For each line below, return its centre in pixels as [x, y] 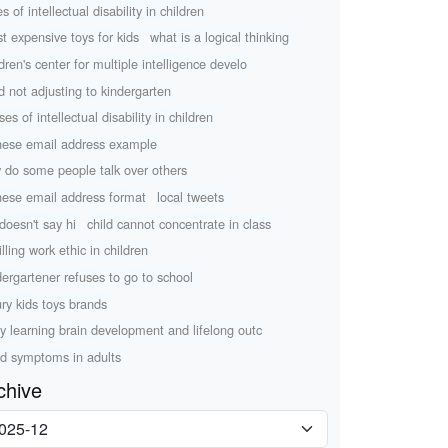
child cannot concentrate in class [179, 223]
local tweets [191, 197]
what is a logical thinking [220, 37]
